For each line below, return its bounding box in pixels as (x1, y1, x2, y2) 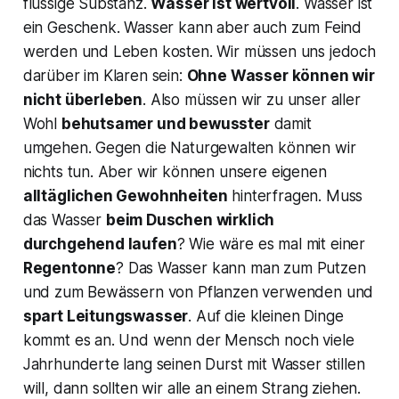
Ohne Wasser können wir (186, 67, 375, 85)
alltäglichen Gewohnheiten (22, 187, 228, 206)
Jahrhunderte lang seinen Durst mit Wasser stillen (22, 355, 365, 374)
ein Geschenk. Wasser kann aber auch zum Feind (22, 19, 362, 37)
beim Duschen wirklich (105, 211, 275, 230)
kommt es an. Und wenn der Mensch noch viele (22, 331, 354, 350)
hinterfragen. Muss (227, 187, 363, 206)
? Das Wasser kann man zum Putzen (116, 259, 366, 278)
